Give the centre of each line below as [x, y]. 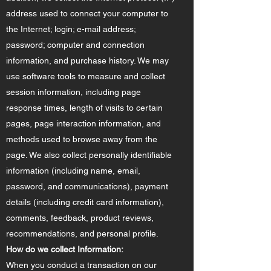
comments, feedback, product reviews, [80, 218]
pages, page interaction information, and [83, 123]
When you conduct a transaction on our [81, 265]
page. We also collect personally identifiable [89, 155]
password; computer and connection [75, 45]
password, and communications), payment [87, 186]
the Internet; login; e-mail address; [71, 29]
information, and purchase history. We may [87, 60]
